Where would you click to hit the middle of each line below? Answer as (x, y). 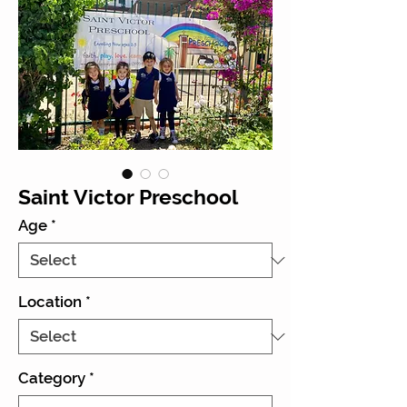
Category (52, 378)
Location (50, 302)
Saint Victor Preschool (128, 197)
